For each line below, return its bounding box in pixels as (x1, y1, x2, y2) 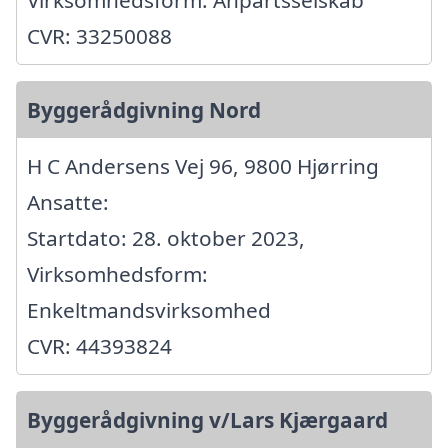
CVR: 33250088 (27, 22, 172, 51)
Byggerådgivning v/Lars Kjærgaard (27, 406, 388, 435)
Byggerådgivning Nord (27, 96, 261, 125)
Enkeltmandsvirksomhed (27, 296, 271, 325)
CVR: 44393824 (27, 332, 172, 361)
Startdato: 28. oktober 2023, (27, 224, 305, 253)
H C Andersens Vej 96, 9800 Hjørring (27, 152, 379, 181)
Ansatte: (27, 188, 109, 217)
